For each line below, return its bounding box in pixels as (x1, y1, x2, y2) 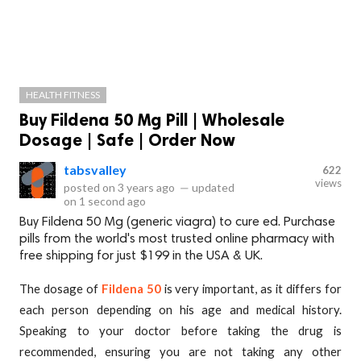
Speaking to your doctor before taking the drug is (19, 323, 342, 338)
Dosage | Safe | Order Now (19, 130, 235, 150)
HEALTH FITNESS (26, 89, 100, 101)
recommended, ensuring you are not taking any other (19, 344, 342, 359)
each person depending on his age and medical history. (19, 302, 342, 317)
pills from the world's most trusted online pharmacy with (19, 233, 334, 246)
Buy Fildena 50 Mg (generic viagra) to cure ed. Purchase (19, 216, 335, 229)
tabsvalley (64, 162, 127, 177)
